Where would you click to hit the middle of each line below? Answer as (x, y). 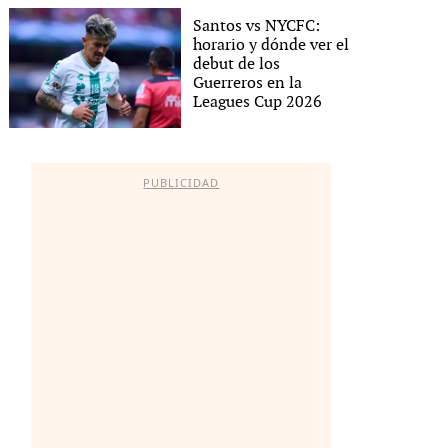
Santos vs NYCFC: (257, 26)
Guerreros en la (248, 83)
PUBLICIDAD (181, 182)
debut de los (237, 64)
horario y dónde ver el (271, 45)
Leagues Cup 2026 (258, 102)
